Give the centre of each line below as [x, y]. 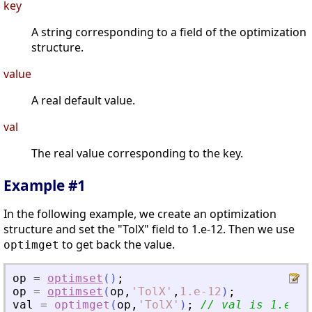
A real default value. [83, 101]
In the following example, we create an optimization [140, 214]
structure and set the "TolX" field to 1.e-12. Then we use [149, 229]
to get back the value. [117, 245]
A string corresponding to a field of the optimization [169, 32]
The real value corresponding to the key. [137, 154]
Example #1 [45, 186]
